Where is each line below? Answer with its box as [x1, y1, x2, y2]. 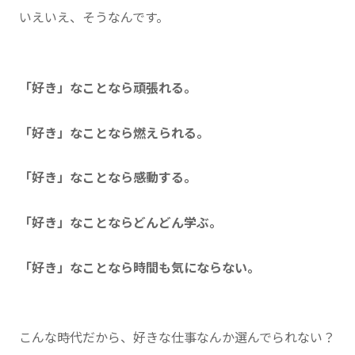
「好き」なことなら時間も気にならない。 [19, 260, 260, 276]
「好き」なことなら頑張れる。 [19, 80, 197, 96]
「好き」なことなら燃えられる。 [19, 125, 209, 141]
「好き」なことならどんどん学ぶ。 [19, 215, 222, 231]
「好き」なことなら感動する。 [19, 170, 197, 186]
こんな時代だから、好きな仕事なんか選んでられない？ [19, 330, 335, 345]
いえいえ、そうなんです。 [19, 10, 169, 25]
